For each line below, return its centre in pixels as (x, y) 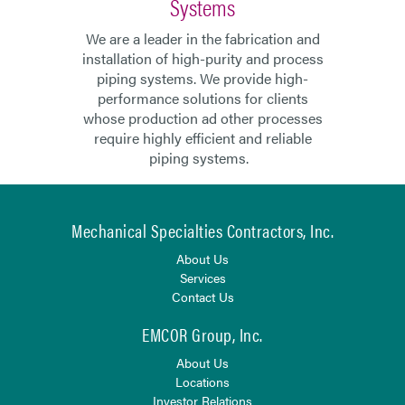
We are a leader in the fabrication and (202, 38)
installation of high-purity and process (202, 58)
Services (202, 278)
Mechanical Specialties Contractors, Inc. (202, 230)
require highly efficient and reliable (202, 137)
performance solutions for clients (202, 98)
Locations (202, 381)
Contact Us (202, 297)
